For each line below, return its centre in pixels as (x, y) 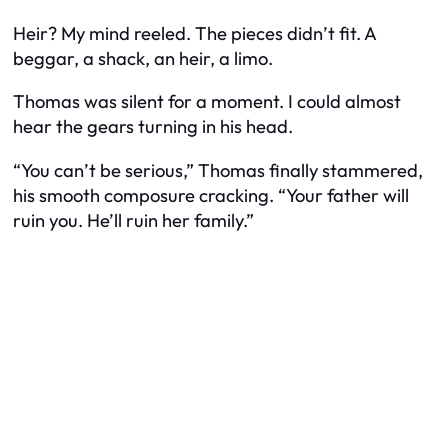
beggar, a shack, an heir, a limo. (143, 58)
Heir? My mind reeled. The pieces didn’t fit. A (194, 33)
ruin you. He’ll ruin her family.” (133, 220)
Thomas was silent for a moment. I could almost (207, 102)
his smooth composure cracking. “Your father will (211, 195)
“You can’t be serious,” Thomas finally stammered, (218, 170)
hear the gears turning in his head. (153, 127)
